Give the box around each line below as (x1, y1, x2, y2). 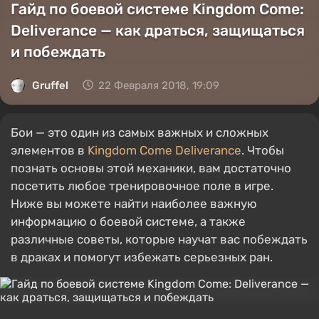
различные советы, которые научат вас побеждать (11, 232, 308, 246)
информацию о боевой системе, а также (11, 214, 246, 229)
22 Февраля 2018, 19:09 (98, 79, 219, 92)
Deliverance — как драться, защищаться (11, 21, 305, 39)
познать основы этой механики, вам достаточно (11, 161, 291, 175)
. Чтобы (241, 143, 284, 157)
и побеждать (11, 43, 105, 61)
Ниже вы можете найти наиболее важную (11, 197, 257, 211)
